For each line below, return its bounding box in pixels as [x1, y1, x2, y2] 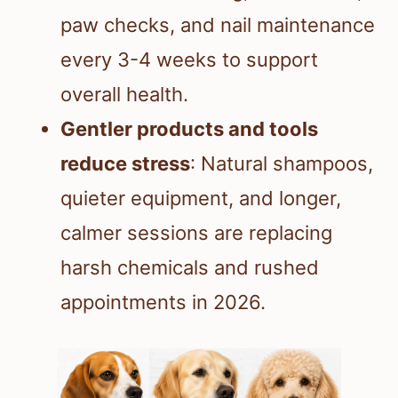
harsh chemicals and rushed [60, 256, 319, 280]
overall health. [60, 83, 188, 107]
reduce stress [60, 152, 190, 176]
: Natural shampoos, [190, 152, 373, 176]
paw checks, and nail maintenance [60, 13, 375, 37]
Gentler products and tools [60, 117, 318, 141]
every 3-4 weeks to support [60, 48, 318, 72]
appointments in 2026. [60, 291, 266, 314]
